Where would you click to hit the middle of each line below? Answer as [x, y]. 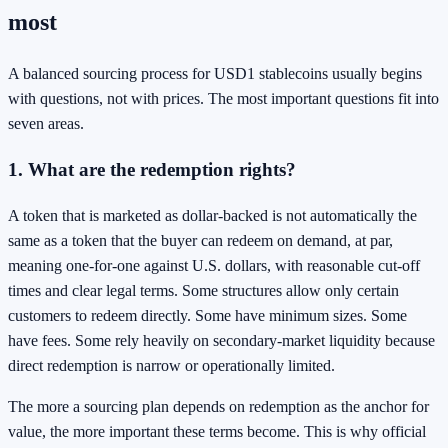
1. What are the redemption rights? [152, 170]
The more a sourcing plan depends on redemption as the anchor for [218, 406]
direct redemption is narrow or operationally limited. [171, 365]
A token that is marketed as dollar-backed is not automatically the [212, 215]
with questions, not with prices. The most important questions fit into [223, 99]
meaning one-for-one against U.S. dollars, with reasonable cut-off [214, 265]
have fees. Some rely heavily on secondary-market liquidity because [221, 340]
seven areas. [46, 124]
